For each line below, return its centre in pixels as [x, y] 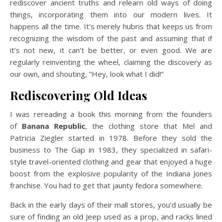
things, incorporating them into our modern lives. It [111, 15]
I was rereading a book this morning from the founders [111, 114]
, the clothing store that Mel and [149, 126]
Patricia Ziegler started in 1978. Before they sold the [111, 138]
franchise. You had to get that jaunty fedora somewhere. [106, 186]
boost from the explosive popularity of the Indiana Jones [111, 174]
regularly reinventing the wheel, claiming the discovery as [111, 62]
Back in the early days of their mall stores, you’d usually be [111, 205]
